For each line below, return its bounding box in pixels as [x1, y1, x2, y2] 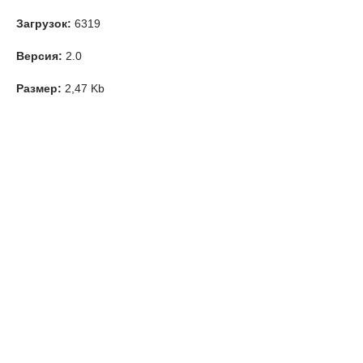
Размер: [16, 82, 62, 95]
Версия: [16, 49, 62, 62]
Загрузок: [16, 17, 71, 30]
